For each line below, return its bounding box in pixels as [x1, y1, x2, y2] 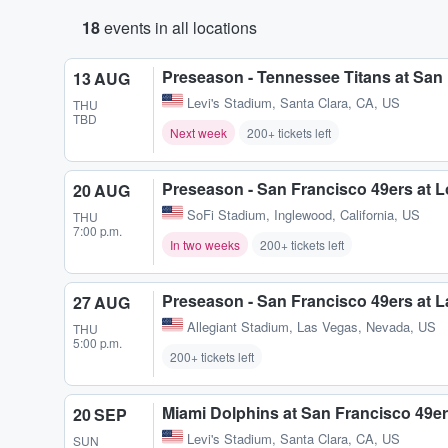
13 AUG [73, 67, 130, 90]
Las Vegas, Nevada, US [297, 317, 436, 337]
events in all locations [100, 16, 257, 39]
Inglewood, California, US [274, 205, 420, 225]
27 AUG [73, 291, 130, 315]
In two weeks [170, 236, 240, 254]
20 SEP [73, 403, 127, 427]
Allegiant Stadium [187, 317, 289, 337]
